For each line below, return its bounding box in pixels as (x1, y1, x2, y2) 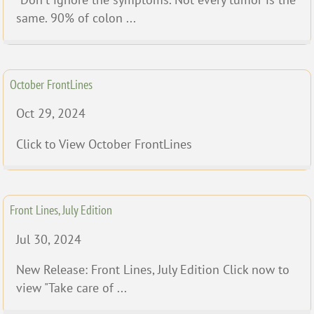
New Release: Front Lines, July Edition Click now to (16, 261, 289, 278)
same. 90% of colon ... (16, 10, 136, 27)
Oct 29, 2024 (16, 105, 86, 122)
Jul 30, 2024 (16, 231, 81, 247)
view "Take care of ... (16, 280, 127, 296)
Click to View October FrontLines (16, 135, 192, 152)
